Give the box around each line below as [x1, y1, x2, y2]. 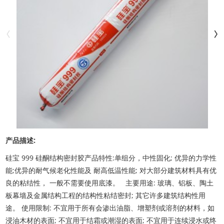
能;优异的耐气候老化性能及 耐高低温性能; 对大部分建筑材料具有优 [5, 165, 217, 175]
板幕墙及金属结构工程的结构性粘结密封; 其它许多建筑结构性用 [5, 190, 206, 200]
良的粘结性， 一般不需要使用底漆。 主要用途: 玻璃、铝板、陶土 [5, 178, 214, 188]
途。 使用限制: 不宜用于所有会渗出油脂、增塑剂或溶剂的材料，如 [5, 203, 215, 213]
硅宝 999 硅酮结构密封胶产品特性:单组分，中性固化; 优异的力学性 [5, 153, 217, 163]
